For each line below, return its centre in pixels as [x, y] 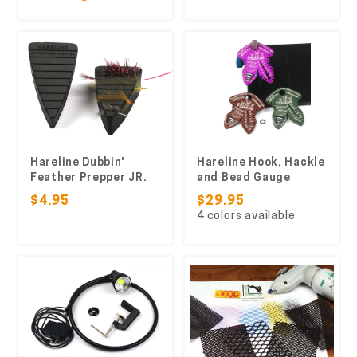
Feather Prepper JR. [89, 178]
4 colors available [246, 216]
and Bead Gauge [244, 178]
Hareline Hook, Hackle [261, 163]
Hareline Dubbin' [78, 163]
